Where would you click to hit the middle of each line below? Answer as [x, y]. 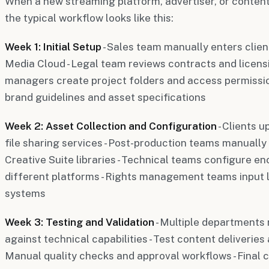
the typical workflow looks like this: [89, 18]
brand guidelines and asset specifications [105, 97]
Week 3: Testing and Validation [80, 222]
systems [25, 193]
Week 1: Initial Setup [53, 47]
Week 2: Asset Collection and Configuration [111, 126]
